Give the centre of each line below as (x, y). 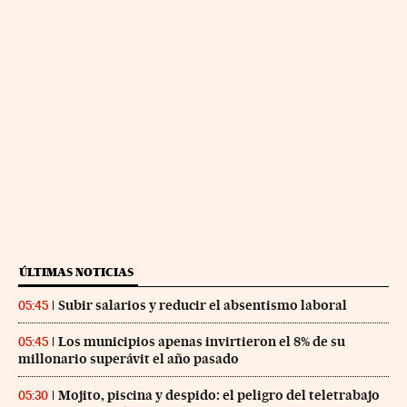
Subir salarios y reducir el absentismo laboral (203, 306)
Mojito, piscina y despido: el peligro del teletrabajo (219, 396)
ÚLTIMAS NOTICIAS (76, 273)
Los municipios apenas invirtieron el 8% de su (202, 342)
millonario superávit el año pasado (129, 359)
